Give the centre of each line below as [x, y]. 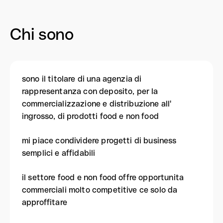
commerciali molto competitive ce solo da [100, 190]
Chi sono [42, 34]
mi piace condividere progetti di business [99, 141]
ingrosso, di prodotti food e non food [90, 116]
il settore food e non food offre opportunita [103, 177]
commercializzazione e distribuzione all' [97, 104]
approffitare [45, 202]
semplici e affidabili [59, 153]
